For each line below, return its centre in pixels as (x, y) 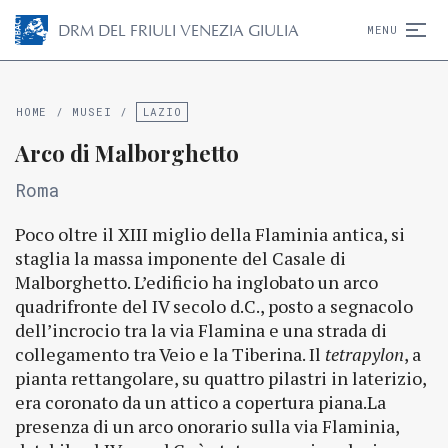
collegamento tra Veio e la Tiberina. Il (170, 354)
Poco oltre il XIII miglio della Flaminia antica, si (210, 234)
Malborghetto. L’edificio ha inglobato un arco (196, 282)
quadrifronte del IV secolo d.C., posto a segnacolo (214, 306)
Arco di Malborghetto (127, 153)
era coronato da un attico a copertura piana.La (200, 402)
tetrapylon (364, 354)
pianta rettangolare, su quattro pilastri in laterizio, (220, 378)
